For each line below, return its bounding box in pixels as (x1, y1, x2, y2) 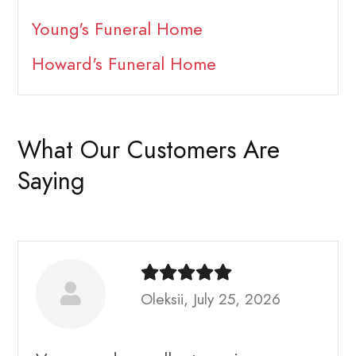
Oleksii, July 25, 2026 (141, 288, 281, 310)
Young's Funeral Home (31, 17, 203, 42)
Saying (17, 164, 85, 198)
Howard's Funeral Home (31, 52, 216, 77)
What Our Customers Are (17, 133, 280, 167)
